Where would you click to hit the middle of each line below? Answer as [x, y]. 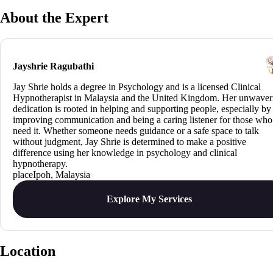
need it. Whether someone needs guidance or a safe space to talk [136, 130]
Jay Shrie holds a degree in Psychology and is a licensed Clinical [137, 87]
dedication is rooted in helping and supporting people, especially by [142, 108]
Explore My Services [149, 199]
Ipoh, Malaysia [62, 174]
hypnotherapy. [40, 163]
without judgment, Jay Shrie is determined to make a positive [129, 141]
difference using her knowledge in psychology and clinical [125, 152]
